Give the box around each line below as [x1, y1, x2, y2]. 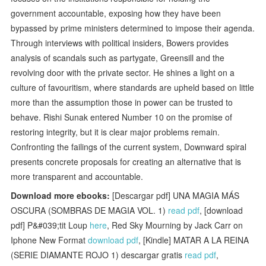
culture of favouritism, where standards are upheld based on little [11, 81, 255, 93]
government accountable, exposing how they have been [11, 7, 221, 19]
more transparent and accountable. [11, 170, 144, 182]
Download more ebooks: [11, 189, 110, 201]
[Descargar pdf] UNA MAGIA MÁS [110, 189, 240, 201]
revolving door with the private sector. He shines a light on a [11, 66, 235, 78]
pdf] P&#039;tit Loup [11, 218, 90, 231]
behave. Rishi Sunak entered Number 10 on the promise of [11, 110, 233, 123]
